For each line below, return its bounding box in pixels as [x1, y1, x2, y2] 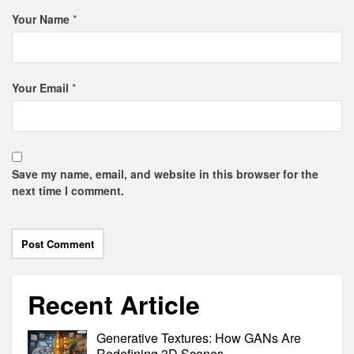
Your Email [12, 80, 69, 96]
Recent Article [28, 286, 200, 322]
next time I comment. [12, 183, 124, 198]
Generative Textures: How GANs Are [96, 329, 301, 347]
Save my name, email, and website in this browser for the [12, 166, 318, 182]
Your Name [12, 11, 70, 27]
